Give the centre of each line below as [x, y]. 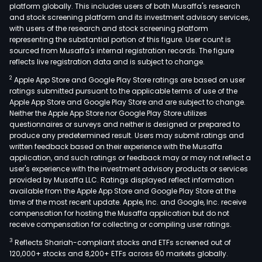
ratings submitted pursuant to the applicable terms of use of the [123, 91]
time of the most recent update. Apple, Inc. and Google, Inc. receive [128, 202]
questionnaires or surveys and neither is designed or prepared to [125, 124]
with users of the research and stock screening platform [109, 28]
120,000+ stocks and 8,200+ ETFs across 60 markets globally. [119, 253]
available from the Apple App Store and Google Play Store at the [123, 191]
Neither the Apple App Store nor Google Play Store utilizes [108, 113]
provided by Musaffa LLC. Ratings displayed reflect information [122, 180]
